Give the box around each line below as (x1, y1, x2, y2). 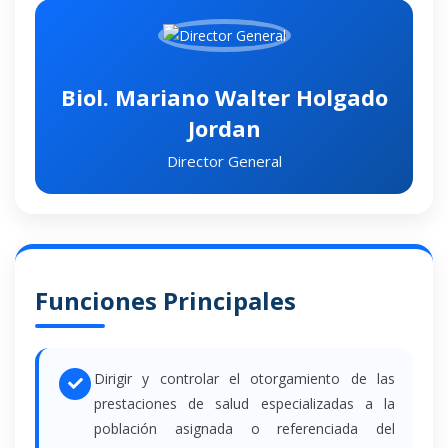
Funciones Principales (35, 283, 296, 317)
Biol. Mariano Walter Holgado (60, 81, 388, 112)
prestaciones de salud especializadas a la (94, 393, 395, 413)
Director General (166, 150, 282, 171)
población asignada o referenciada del (94, 418, 395, 438)
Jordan (187, 112, 261, 143)
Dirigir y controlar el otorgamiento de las (94, 368, 395, 388)
